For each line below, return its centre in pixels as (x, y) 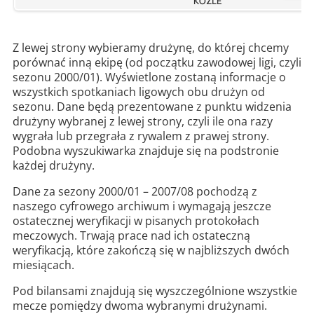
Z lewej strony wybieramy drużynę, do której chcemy (150, 47)
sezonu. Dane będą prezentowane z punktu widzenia (152, 106)
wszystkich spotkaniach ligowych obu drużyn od (138, 91)
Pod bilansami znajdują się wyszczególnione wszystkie (155, 291)
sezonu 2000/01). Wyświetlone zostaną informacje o (149, 77)
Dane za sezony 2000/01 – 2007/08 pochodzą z (135, 191)
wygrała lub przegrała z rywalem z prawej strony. (141, 136)
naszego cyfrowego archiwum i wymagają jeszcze (142, 206)
